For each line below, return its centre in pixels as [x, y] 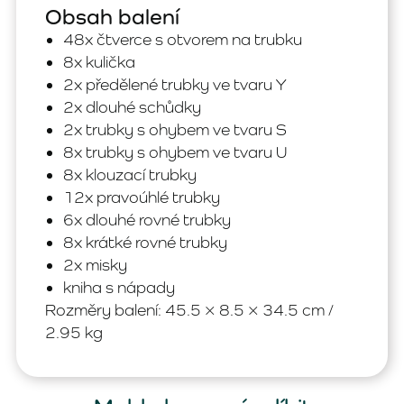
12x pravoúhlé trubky [142, 197]
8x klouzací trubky [130, 174]
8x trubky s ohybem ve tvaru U [175, 151]
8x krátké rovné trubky [145, 242]
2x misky [95, 264]
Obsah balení [112, 16]
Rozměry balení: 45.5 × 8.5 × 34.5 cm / [189, 309]
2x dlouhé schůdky [132, 106]
